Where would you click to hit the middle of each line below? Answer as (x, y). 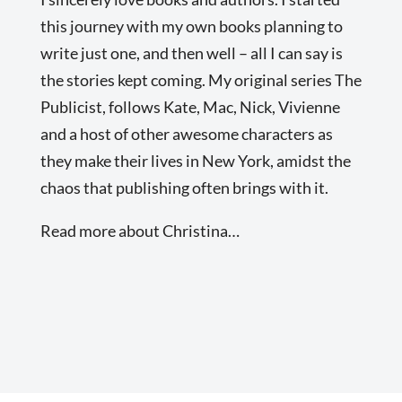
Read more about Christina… (140, 230)
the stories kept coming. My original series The (201, 79)
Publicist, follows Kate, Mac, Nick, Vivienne (190, 106)
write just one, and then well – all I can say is (191, 52)
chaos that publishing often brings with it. (184, 187)
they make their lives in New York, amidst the (195, 160)
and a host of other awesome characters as (186, 133)
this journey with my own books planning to (191, 26)
